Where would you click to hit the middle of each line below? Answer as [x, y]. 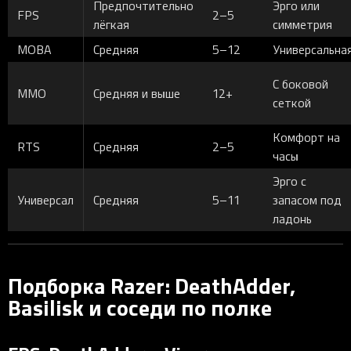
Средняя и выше [137, 93]
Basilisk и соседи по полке [140, 307]
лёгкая [111, 24]
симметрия [302, 24]
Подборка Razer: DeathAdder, [152, 285]
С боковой [300, 83]
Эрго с [289, 181]
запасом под [307, 199]
